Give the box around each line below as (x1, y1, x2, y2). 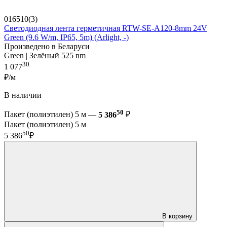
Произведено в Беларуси (4, 42, 90, 51)
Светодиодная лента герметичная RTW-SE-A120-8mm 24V (4, 23, 207, 32)
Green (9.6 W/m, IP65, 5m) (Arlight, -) (4, 32, 129, 42)
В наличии (4, 91, 42, 100)
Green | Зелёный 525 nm (4, 51, 86, 60)
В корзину (162, 212, 193, 220)
